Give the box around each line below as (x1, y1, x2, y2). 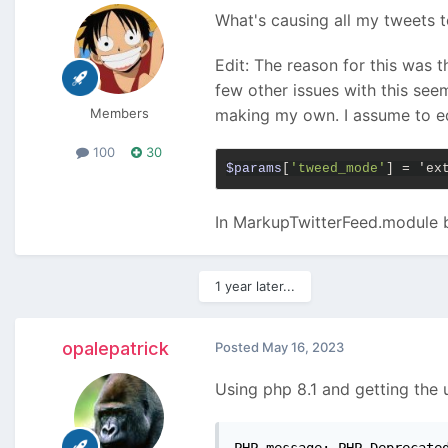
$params (226, 160, 282, 176)
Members (89, 104, 149, 121)
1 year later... (215, 277, 295, 294)
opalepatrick (61, 337, 169, 359)
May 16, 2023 (262, 338, 344, 355)
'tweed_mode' (290, 160, 386, 176)
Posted (215, 338, 262, 355)
